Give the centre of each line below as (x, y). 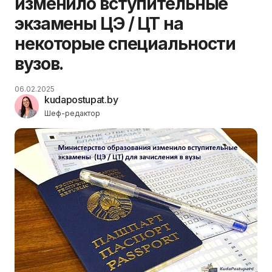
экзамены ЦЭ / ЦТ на (99, 24)
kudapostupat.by (81, 100)
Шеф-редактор (72, 113)
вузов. (39, 64)
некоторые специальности (125, 44)
